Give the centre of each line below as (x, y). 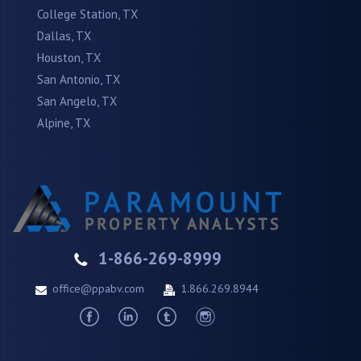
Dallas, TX (64, 36)
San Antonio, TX (79, 80)
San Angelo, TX (77, 102)
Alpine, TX (64, 123)
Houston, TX (69, 58)
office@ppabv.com (98, 289)
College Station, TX (87, 15)
